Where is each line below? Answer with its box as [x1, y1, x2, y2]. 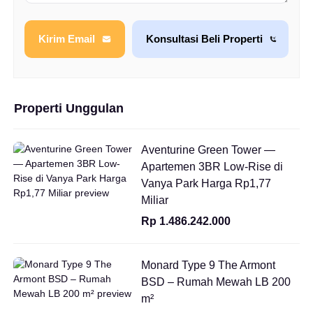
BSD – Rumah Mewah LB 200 [141, 275, 291, 288]
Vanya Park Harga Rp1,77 [141, 177, 271, 189]
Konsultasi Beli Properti [146, 33, 263, 45]
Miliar [141, 194, 168, 206]
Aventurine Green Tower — [141, 143, 275, 156]
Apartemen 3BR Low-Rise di [141, 160, 283, 173]
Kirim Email [38, 33, 95, 45]
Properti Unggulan [14, 101, 124, 115]
